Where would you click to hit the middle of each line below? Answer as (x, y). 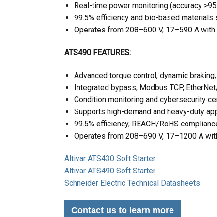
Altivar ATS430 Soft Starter (110, 159)
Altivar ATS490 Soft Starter (110, 171)
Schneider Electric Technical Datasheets (132, 183)
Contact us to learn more (123, 210)
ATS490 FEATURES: (98, 53)
